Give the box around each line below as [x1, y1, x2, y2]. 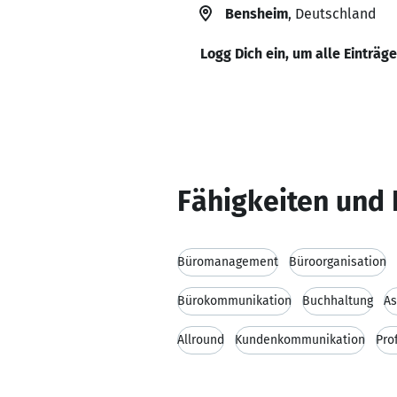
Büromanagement [177, 254, 278, 269]
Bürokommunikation [177, 293, 292, 308]
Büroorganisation [289, 254, 386, 269]
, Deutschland [288, 5, 376, 22]
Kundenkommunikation [235, 332, 365, 347]
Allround [177, 332, 224, 347]
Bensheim [225, 5, 288, 22]
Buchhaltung [302, 293, 373, 308]
